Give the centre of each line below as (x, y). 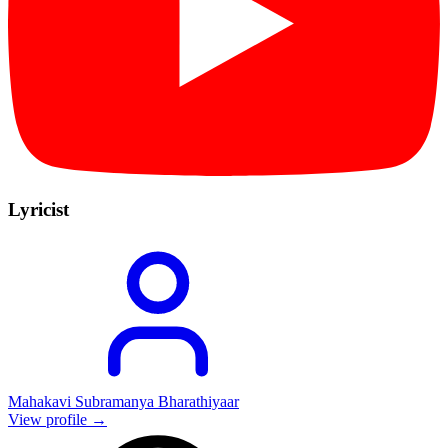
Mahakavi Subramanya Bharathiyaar (123, 402)
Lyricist (38, 209)
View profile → (57, 420)
